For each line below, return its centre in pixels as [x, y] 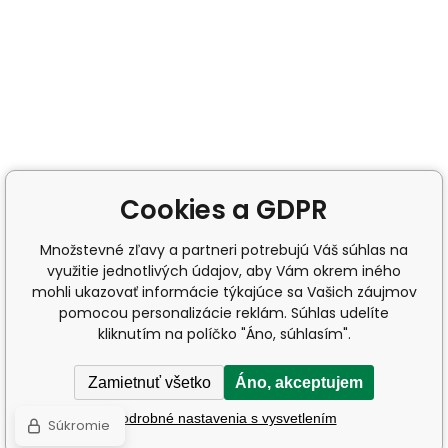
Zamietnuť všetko [149, 382]
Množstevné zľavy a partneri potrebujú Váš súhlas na [224, 250]
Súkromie [79, 425]
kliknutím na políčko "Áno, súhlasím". [224, 334]
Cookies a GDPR [224, 210]
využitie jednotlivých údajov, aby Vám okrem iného [224, 271]
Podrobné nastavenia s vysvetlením [224, 417]
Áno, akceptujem [299, 382]
